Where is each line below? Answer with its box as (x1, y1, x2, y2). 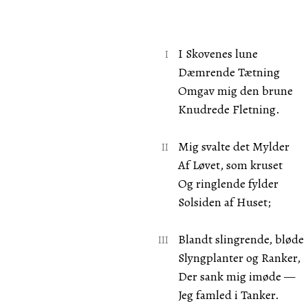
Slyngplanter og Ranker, (177, 250, 300, 266)
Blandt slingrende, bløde (177, 231, 304, 247)
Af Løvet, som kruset (177, 157, 283, 173)
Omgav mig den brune (177, 82, 293, 99)
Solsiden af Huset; (177, 194, 271, 210)
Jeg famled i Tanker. (177, 287, 279, 303)
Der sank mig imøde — (177, 268, 296, 285)
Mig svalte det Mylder (177, 138, 289, 155)
